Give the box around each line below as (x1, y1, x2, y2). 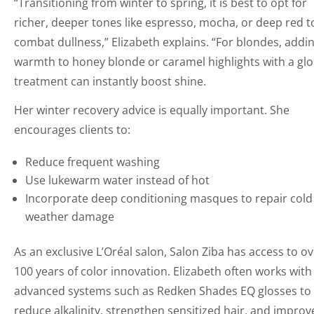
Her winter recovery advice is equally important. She (14, 102, 290, 118)
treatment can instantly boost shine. (14, 73, 207, 89)
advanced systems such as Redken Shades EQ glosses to (14, 282, 312, 299)
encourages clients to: (14, 121, 131, 137)
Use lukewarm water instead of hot (25, 172, 210, 188)
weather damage (25, 208, 115, 224)
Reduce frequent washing (25, 153, 161, 170)
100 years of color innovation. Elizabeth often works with (14, 263, 313, 279)
